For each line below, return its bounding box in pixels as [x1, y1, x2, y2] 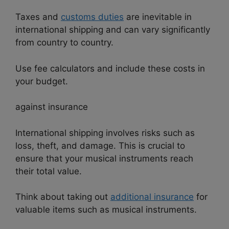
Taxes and [15, 12, 61, 22]
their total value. [15, 166, 82, 176]
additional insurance [110, 192, 194, 202]
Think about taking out [15, 192, 110, 202]
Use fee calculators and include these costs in [15, 63, 205, 74]
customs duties [61, 12, 124, 22]
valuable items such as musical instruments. [15, 204, 197, 215]
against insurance [15, 102, 88, 112]
